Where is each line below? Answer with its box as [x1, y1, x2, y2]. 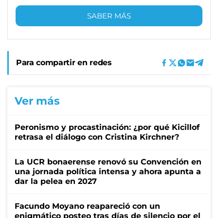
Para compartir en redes [16, 57, 112, 67]
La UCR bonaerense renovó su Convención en [15, 157, 201, 166]
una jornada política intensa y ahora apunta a [15, 166, 201, 176]
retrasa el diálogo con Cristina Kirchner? [15, 132, 179, 142]
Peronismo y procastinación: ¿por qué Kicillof [15, 122, 200, 132]
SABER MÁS [87, 11, 131, 20]
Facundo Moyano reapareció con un [15, 201, 160, 211]
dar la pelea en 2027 [15, 176, 97, 186]
